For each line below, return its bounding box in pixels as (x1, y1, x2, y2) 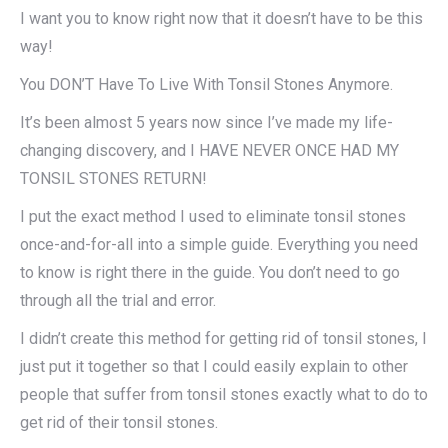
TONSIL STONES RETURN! (20, 169, 207, 189)
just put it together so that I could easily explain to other (20, 357, 408, 377)
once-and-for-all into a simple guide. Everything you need (20, 235, 418, 255)
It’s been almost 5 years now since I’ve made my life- (20, 113, 393, 133)
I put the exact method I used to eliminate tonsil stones (20, 207, 406, 227)
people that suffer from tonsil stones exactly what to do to (20, 385, 428, 405)
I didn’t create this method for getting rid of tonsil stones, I (20, 329, 427, 349)
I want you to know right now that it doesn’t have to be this (20, 9, 423, 29)
